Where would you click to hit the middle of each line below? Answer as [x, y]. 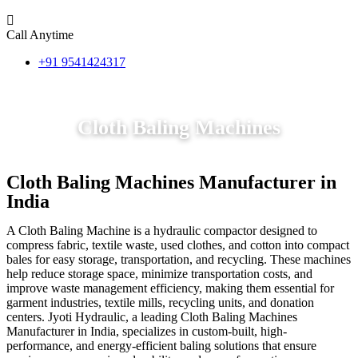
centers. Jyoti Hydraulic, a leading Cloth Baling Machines [152, 316]
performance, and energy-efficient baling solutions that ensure [161, 345]
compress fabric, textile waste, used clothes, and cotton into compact [178, 245]
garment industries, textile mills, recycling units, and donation [160, 302]
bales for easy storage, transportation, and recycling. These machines [179, 259]
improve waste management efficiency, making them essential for [170, 288]
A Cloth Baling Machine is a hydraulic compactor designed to [162, 230]
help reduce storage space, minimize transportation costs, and [159, 273]
